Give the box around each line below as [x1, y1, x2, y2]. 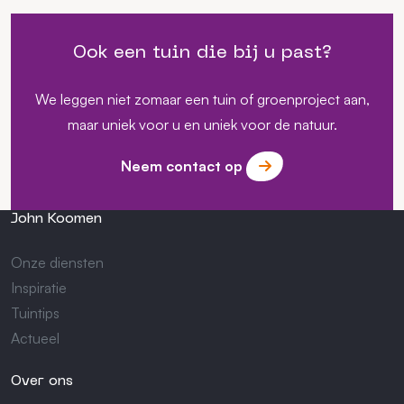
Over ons [11, 373, 73, 389]
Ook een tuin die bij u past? [73, 43, 331, 62]
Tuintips [11, 303, 60, 322]
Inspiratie [11, 278, 67, 297]
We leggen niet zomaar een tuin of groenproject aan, [34, 89, 370, 108]
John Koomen [11, 211, 102, 226]
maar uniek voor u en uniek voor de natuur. [67, 115, 337, 133]
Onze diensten [11, 252, 104, 271]
